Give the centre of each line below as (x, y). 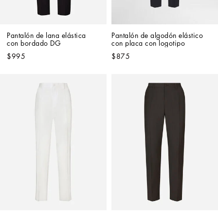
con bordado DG (34, 44)
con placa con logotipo (148, 44)
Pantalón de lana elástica (46, 36)
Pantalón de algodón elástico (157, 36)
